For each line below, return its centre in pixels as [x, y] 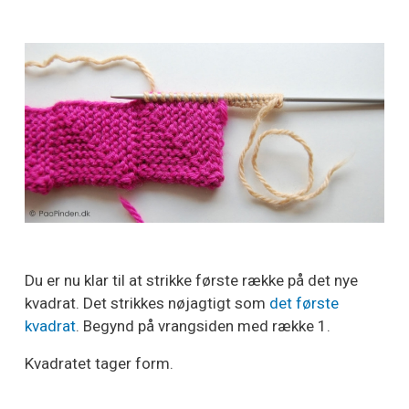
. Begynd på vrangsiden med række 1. [203, 326]
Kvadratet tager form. [99, 364]
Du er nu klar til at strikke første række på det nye [191, 281]
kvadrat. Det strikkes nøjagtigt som [147, 304]
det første [304, 304]
